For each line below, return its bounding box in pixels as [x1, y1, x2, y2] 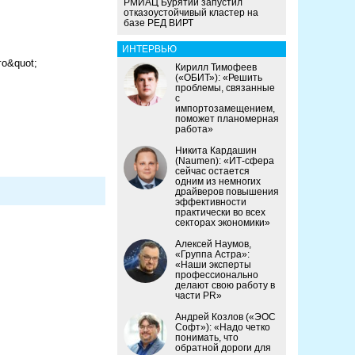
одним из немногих [175, 176, 261, 188]
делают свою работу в [175, 280, 275, 292]
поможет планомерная [175, 113, 279, 125]
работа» [175, 124, 213, 136]
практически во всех [175, 207, 265, 219]
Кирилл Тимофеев [175, 62, 257, 74]
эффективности [175, 197, 246, 208]
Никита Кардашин [175, 145, 257, 157]
